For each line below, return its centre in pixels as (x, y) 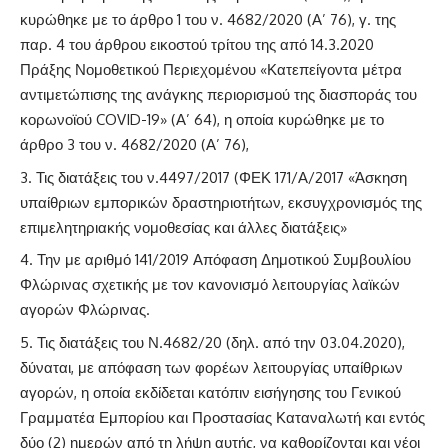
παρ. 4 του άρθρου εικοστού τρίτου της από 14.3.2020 (197, 45)
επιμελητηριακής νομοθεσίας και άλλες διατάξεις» (183, 227)
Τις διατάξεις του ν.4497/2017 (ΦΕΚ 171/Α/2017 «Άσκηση (221, 177)
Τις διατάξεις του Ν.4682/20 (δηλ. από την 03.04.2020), (221, 342)
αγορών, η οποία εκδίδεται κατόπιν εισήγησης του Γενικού (210, 392)
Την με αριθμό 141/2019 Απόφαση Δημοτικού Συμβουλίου (224, 260)
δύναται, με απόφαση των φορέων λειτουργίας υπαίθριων (211, 367)
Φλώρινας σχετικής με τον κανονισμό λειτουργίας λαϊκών (210, 285)
